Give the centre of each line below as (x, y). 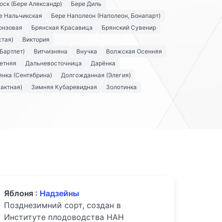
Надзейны (59, 194)
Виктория (36, 40)
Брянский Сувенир (129, 28)
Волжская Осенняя (134, 52)
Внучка (87, 52)
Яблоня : (22, 194)
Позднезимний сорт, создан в (62, 205)
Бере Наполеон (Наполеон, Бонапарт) (106, 16)
